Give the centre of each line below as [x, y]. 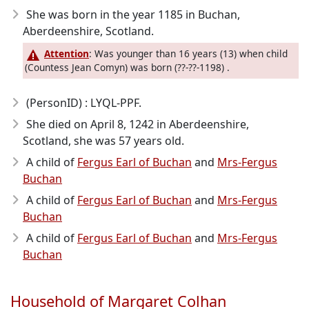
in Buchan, [211, 14]
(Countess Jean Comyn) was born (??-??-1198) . [127, 68]
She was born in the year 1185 [104, 14]
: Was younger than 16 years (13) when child [188, 53]
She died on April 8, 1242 [90, 124]
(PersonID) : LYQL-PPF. [84, 103]
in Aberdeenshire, [201, 124]
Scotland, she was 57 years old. [103, 141]
